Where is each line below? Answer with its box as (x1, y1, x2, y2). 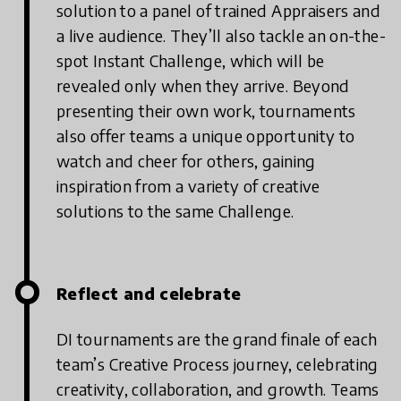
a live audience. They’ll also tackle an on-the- (56, 25, 386, 47)
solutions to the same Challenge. (56, 200, 294, 222)
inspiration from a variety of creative (56, 175, 320, 197)
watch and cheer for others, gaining (56, 150, 316, 172)
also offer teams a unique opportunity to (56, 125, 355, 147)
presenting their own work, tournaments (56, 100, 356, 122)
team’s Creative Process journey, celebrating (56, 354, 379, 375)
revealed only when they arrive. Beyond (56, 75, 350, 97)
